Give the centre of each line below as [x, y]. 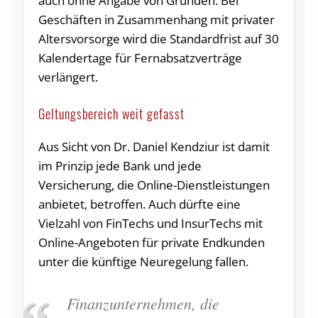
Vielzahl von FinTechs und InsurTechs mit [150, 224]
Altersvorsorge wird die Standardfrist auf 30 [158, 39]
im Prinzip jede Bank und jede [120, 166]
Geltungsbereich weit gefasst [111, 114]
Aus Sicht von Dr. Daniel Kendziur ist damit [154, 147]
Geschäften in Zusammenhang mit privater [156, 20]
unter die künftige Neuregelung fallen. [143, 262]
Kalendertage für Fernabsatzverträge [140, 58]
